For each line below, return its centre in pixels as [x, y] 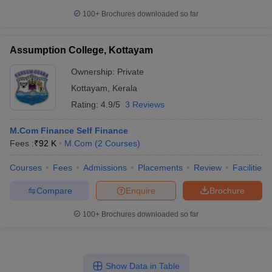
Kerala [125, 88]
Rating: [86, 104]
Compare [54, 190]
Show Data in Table [142, 266]
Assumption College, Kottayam [81, 50]
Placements [160, 168]
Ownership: [94, 72]
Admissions [105, 168]
